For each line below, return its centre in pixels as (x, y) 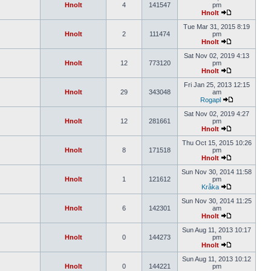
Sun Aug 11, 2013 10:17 (217, 230)
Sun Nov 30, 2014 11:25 (217, 201)
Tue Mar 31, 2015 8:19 (217, 27)
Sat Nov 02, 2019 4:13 (217, 56)
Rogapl (210, 100)
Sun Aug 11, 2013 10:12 (217, 259)
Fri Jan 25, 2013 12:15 (217, 85)
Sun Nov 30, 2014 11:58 (217, 172)
